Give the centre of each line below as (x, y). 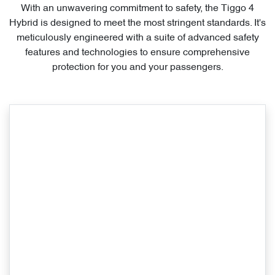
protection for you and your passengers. (137, 68)
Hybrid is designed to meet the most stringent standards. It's (137, 24)
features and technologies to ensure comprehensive (137, 53)
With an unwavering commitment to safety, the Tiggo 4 (137, 9)
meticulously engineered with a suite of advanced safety (137, 38)
